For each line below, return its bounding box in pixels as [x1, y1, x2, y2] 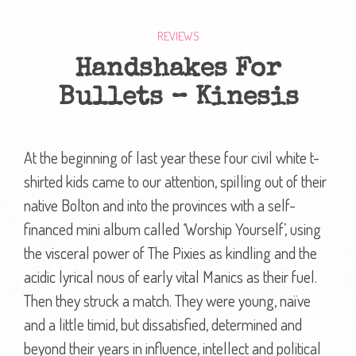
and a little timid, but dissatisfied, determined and [24, 313, 302, 335]
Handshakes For [75, 56, 281, 83]
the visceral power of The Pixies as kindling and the [24, 242, 317, 263]
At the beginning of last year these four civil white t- [24, 146, 319, 168]
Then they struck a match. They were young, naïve [24, 289, 311, 311]
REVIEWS [157, 28, 199, 44]
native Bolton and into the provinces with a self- [24, 194, 296, 215]
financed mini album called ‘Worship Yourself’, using [24, 218, 321, 239]
